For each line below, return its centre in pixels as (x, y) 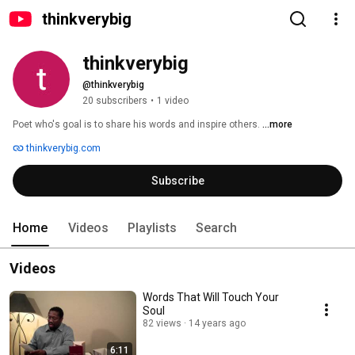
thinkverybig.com (62, 148)
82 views (162, 323)
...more (277, 124)
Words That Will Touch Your (211, 297)
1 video (173, 101)
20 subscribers (115, 101)
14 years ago (217, 323)
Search (216, 228)
